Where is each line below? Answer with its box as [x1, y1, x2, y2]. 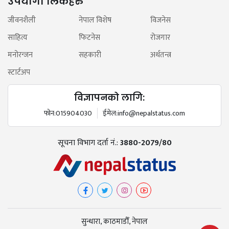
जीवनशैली [8, 13, 36, 27]
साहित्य [8, 31, 28, 44]
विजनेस [150, 13, 171, 27]
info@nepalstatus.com [118, 107, 185, 119]
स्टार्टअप [8, 65, 30, 79]
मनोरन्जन [8, 48, 33, 61]
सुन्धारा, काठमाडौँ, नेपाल [81, 215, 148, 228]
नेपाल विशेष [79, 13, 112, 27]
